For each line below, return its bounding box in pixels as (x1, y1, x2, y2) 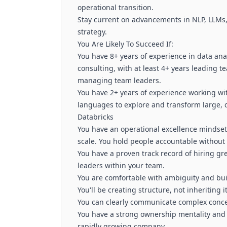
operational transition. (78, 3, 154, 12)
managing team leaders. (78, 75, 161, 85)
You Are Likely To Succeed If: (78, 39, 173, 49)
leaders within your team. (78, 161, 165, 170)
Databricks (78, 112, 113, 122)
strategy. (78, 27, 107, 36)
